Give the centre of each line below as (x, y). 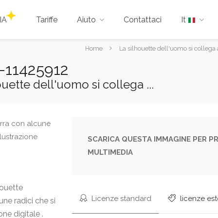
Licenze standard (121, 199)
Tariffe (47, 20)
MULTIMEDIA (110, 152)
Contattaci (143, 20)
